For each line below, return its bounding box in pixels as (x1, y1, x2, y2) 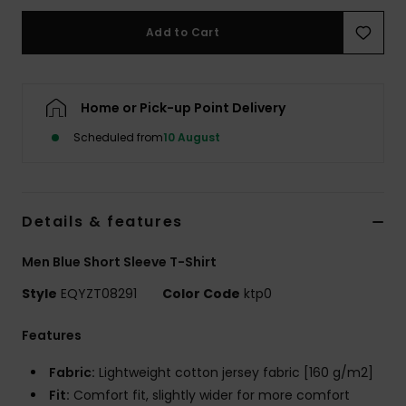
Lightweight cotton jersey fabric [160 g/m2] (95, 363, 373, 382)
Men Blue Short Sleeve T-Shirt (22, 253, 217, 272)
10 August (163, 130, 220, 146)
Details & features (22, 211, 183, 233)
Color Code (162, 285, 240, 304)
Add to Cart (146, 24, 219, 41)
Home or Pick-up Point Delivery (81, 99, 285, 118)
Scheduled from (73, 130, 163, 146)
